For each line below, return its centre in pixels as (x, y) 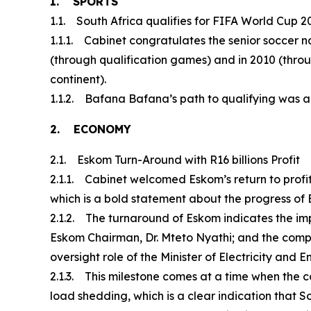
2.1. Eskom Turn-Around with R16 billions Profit (175, 159)
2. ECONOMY (91, 129)
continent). (78, 79)
